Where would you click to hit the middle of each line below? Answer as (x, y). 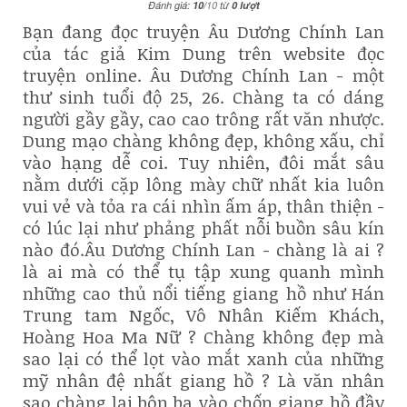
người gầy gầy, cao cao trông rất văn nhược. (203, 119)
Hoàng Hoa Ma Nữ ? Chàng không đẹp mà (203, 337)
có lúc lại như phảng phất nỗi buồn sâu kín (203, 228)
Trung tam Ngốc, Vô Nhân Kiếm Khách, (203, 315)
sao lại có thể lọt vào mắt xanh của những (203, 358)
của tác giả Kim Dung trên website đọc (203, 53)
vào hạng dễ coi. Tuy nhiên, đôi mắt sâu (203, 162)
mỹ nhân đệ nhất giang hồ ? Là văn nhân (203, 380)
